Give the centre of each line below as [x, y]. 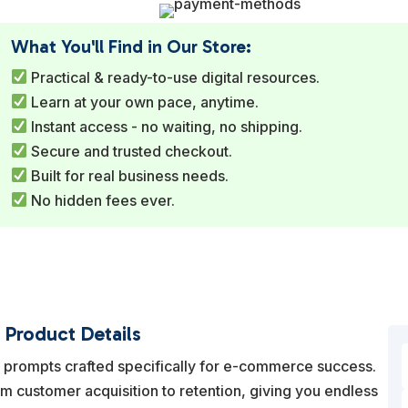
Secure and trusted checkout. [129, 151]
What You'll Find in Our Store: [131, 46]
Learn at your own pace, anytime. [143, 102]
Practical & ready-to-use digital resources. [173, 77]
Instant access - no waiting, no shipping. [164, 126]
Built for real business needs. [127, 175]
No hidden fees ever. [101, 200]
